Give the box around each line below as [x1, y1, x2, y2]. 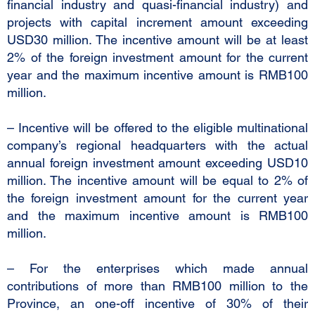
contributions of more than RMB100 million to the [7, 278, 308, 293]
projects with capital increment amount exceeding [7, 15, 308, 30]
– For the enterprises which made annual [7, 261, 308, 276]
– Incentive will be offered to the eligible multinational [7, 120, 308, 135]
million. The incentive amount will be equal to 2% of [7, 173, 308, 188]
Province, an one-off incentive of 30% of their [7, 296, 308, 311]
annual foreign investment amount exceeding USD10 [7, 155, 308, 170]
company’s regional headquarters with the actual [7, 138, 308, 153]
